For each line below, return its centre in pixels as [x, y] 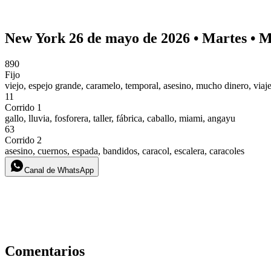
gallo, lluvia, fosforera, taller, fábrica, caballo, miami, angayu [120, 118]
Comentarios [45, 251]
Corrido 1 [23, 107]
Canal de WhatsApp [59, 170]
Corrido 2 [23, 140]
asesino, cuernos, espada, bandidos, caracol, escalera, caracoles [125, 151]
